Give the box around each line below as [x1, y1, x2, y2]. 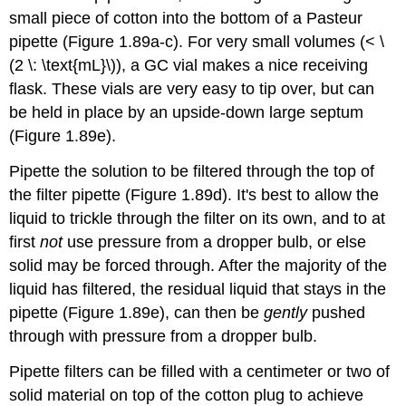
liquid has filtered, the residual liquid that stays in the [9, 279, 387, 298]
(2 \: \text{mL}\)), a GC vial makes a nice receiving [9, 56, 369, 75]
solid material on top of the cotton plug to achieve [9, 385, 364, 404]
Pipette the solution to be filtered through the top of [9, 161, 375, 180]
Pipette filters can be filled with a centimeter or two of [9, 362, 391, 381]
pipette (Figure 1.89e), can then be [9, 303, 265, 322]
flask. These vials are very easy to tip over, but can [9, 80, 375, 99]
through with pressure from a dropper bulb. [9, 326, 318, 345]
